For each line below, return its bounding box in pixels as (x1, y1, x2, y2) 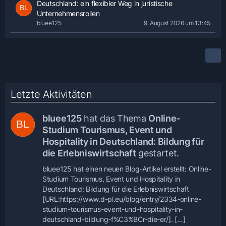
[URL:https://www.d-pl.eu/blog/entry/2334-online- (42, 195, 201, 203)
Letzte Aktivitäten (11, 88, 92, 100)
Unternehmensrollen (37, 9, 100, 18)
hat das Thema (81, 113, 149, 124)
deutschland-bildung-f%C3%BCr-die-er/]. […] (42, 215, 186, 223)
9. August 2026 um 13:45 (143, 19, 210, 27)
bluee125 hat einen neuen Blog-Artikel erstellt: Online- (42, 164, 211, 173)
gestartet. (136, 148, 180, 158)
